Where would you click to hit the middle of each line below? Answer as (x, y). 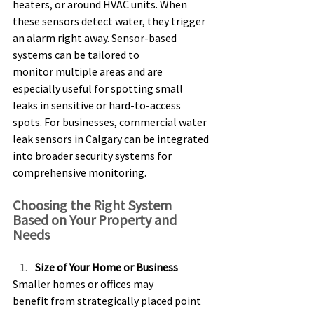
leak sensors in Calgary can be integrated (112, 139)
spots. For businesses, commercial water (111, 122)
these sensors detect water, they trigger (110, 21)
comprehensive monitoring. (81, 173)
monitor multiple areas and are (89, 72)
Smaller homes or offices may (84, 284)
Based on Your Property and (96, 220)
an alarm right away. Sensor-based (96, 38)
